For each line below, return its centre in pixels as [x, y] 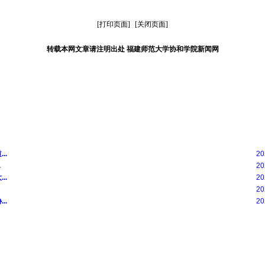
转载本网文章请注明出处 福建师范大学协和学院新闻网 [132, 49]
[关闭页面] [151, 24]
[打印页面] [114, 24]
